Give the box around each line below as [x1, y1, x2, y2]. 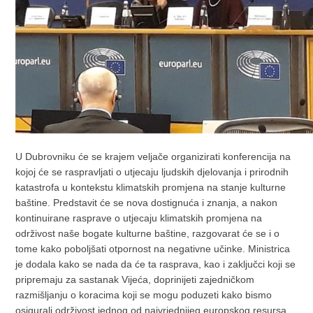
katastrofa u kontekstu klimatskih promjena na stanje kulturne [15, 181, 286, 193]
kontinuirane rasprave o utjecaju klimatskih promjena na [15, 212, 263, 224]
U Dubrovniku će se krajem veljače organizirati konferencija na [15, 150, 291, 162]
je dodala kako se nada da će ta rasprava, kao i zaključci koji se [15, 258, 296, 270]
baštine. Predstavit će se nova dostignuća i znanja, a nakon [15, 196, 278, 208]
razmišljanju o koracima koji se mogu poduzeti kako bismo [15, 289, 272, 300]
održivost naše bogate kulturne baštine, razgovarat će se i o [15, 227, 280, 239]
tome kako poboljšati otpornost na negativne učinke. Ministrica [15, 242, 291, 254]
